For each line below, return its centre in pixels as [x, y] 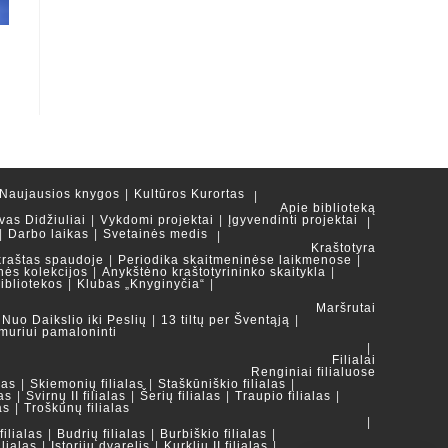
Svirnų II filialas [76, 396]
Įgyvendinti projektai [293, 220]
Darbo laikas [48, 234]
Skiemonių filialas [87, 384]
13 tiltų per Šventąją [225, 320]
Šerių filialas [180, 396]
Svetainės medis [155, 234]
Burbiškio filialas [213, 434]
